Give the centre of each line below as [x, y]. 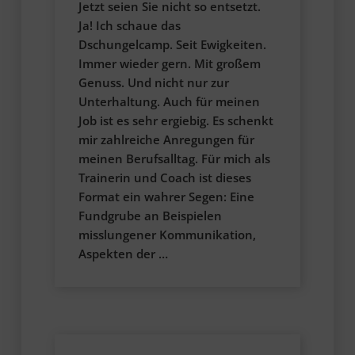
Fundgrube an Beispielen [150, 216]
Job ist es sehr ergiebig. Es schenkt [176, 121]
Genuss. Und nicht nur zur [153, 83]
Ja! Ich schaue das [129, 26]
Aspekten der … [123, 254]
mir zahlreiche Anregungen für [166, 140]
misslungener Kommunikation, [167, 235]
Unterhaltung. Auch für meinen [169, 102]
